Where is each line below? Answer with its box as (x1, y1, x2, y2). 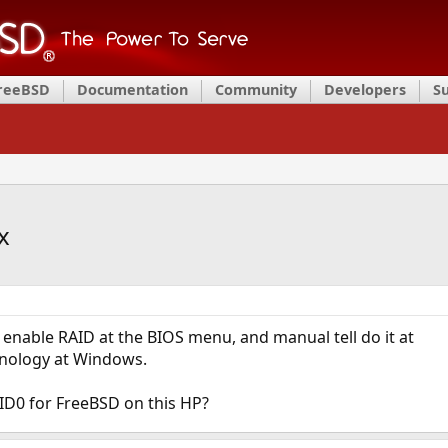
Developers (324, 80, 406, 99)
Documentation (77, 80, 188, 99)
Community (215, 80, 297, 99)
